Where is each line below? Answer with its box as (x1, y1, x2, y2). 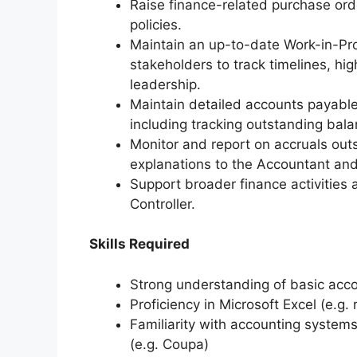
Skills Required (89, 236, 190, 253)
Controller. (130, 195, 195, 212)
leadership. (130, 76, 201, 92)
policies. (130, 16, 182, 33)
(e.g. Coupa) (130, 335, 209, 352)
